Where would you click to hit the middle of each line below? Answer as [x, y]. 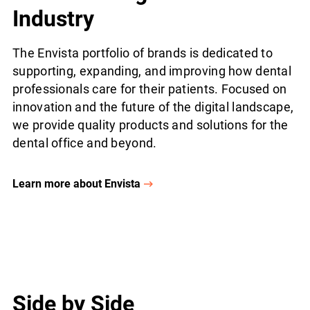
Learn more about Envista [76, 183]
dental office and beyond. [85, 143]
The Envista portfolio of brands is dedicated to [143, 53]
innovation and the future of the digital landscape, [153, 107]
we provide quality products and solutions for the [151, 125]
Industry [53, 18]
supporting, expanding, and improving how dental [152, 71]
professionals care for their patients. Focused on [150, 89]
